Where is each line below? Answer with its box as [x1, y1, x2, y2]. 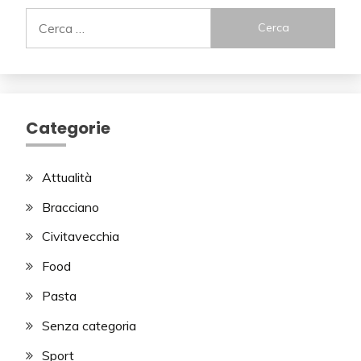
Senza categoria [42, 317, 136, 334]
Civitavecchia [42, 228, 119, 245]
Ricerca [25, 8, 68, 25]
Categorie [26, 116, 110, 139]
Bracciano [42, 198, 99, 215]
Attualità [42, 168, 92, 185]
